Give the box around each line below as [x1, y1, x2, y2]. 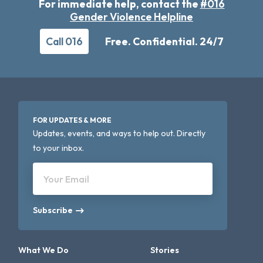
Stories [150, 245, 180, 256]
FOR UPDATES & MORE [33, 116, 112, 125]
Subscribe [33, 205, 73, 216]
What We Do [18, 245, 69, 256]
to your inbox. [33, 143, 85, 154]
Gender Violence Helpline [70, 10, 193, 24]
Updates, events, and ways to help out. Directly [33, 128, 206, 139]
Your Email [43, 173, 90, 186]
